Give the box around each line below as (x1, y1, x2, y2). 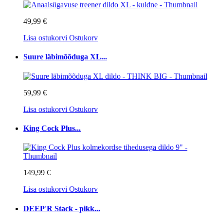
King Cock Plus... (23, 124, 81, 132)
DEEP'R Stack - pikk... (23, 204, 100, 213)
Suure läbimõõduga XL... (23, 53, 107, 61)
